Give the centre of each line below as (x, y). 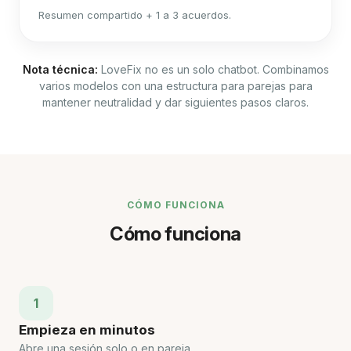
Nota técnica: (60, 69)
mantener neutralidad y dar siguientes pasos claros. (175, 102)
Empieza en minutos (87, 330)
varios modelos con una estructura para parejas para (175, 86)
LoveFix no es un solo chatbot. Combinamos (213, 69)
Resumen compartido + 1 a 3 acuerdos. (135, 15)
